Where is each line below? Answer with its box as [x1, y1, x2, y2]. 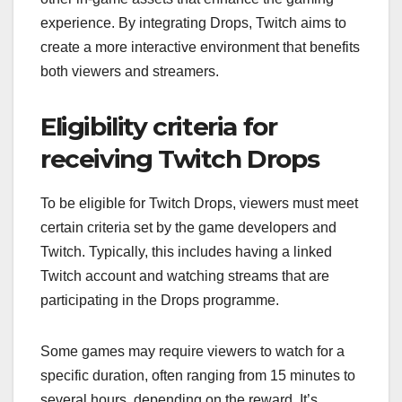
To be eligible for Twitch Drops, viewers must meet [40, 196, 358, 212]
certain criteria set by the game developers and [40, 220, 336, 236]
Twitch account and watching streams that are [40, 268, 329, 284]
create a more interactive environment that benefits [40, 39, 360, 56]
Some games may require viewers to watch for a [40, 344, 345, 360]
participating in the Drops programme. [40, 293, 279, 309]
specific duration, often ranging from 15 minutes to [40, 368, 355, 384]
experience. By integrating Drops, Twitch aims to [40, 15, 346, 31]
